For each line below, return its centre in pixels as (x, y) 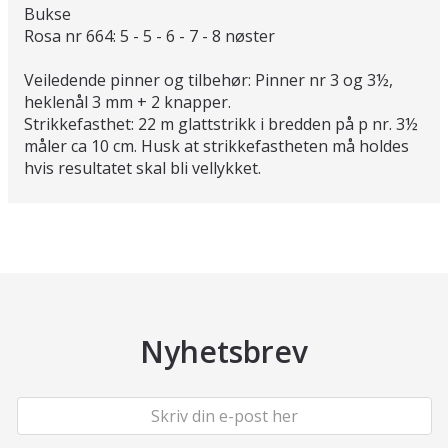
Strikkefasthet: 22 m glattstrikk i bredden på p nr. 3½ (221, 123)
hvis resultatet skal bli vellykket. (142, 167)
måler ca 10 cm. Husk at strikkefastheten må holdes (216, 145)
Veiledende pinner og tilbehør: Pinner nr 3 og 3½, (208, 79)
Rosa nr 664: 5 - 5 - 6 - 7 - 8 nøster (149, 35)
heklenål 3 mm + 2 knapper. (127, 101)
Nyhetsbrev (224, 351)
